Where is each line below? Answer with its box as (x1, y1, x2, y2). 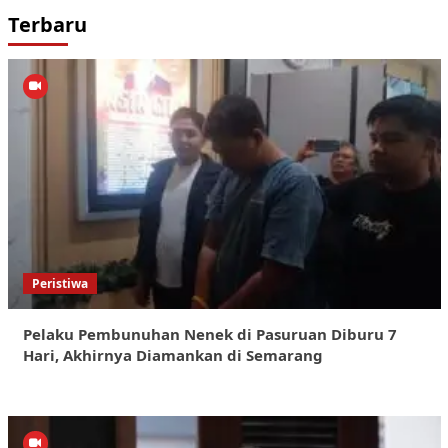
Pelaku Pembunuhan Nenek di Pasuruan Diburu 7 (22, 323, 397, 344)
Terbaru (7, 10, 87, 38)
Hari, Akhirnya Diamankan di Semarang (22, 344, 323, 365)
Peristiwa (31, 274, 88, 292)
